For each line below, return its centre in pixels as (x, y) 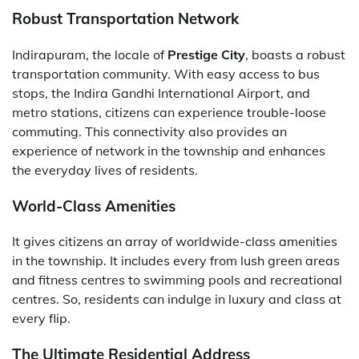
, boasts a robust (295, 54)
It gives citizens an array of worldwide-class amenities (175, 242)
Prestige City (206, 54)
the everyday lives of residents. (105, 169)
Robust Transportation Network (125, 19)
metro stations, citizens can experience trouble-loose (169, 112)
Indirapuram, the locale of (90, 54)
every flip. (41, 319)
